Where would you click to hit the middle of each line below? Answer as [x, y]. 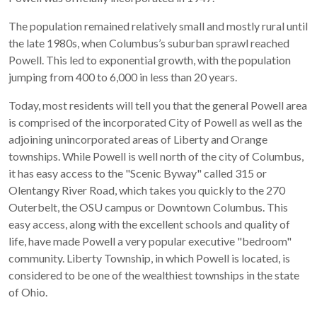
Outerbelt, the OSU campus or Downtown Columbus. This [148, 207]
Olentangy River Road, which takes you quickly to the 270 [147, 190]
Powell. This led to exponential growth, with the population [150, 60]
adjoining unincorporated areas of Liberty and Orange [138, 139]
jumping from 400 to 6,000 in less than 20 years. [123, 77]
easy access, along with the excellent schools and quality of [149, 224]
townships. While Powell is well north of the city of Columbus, [156, 156]
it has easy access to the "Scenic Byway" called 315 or [138, 173]
